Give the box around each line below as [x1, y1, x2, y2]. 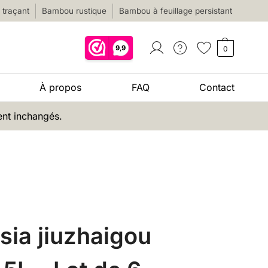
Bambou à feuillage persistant [119, 6, 233, 16]
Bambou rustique [42, 6, 107, 16]
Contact [199, 81, 235, 93]
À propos [39, 81, 81, 93]
